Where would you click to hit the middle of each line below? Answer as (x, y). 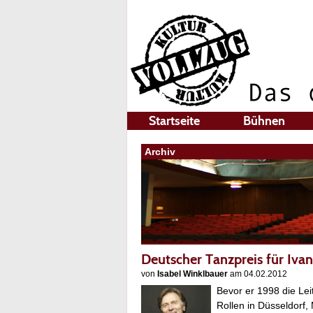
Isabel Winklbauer (192, 274)
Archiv (160, 152)
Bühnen (264, 121)
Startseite (174, 121)
